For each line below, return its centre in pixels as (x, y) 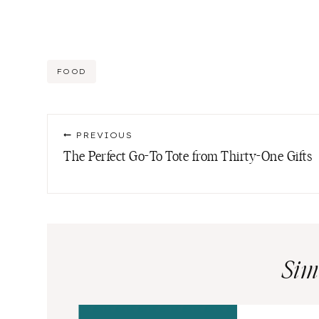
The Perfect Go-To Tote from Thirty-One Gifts (188, 157)
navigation (98, 156)
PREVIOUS (104, 135)
